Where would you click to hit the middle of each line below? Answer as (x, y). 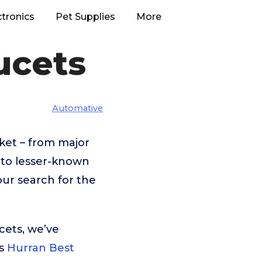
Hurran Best (41, 248)
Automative (77, 108)
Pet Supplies (85, 17)
